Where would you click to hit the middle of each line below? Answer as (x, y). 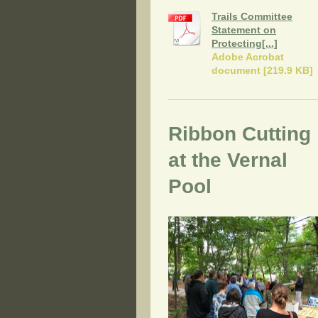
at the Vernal (228, 160)
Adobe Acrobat (248, 57)
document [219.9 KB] (262, 71)
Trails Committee (252, 17)
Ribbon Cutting (240, 134)
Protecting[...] (245, 44)
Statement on (244, 30)
